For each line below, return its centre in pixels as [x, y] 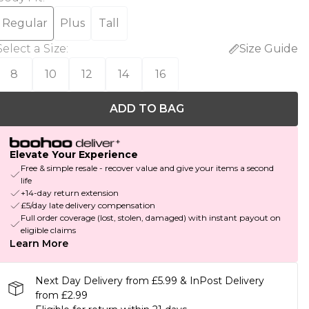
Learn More [39, 244]
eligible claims [48, 230]
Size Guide [268, 49]
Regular [24, 23]
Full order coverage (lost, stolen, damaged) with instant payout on [150, 218]
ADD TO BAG [147, 109]
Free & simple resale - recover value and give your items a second [147, 168]
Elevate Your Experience [73, 155]
